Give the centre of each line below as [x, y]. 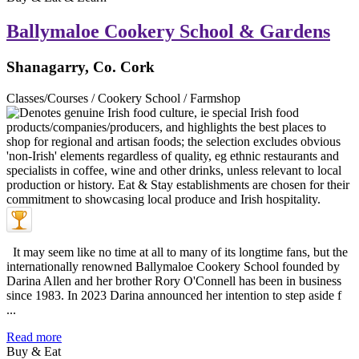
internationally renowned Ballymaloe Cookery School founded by [173, 266]
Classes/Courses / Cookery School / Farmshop [123, 98]
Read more [34, 337]
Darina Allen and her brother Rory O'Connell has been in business [174, 280]
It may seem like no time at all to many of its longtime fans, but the [177, 252]
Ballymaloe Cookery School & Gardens [168, 32]
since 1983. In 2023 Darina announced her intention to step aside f [174, 295]
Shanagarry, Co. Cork [81, 67]
